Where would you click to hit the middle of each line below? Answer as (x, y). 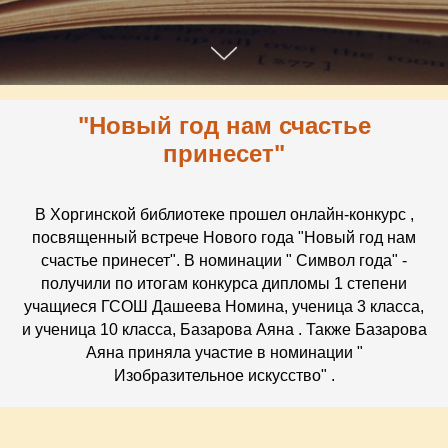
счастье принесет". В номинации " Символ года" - (224, 260)
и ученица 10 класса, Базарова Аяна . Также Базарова (224, 329)
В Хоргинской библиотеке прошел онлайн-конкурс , (224, 214)
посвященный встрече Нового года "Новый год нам (224, 237)
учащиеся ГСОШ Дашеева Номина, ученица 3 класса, (224, 306)
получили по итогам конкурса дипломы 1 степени (224, 283)
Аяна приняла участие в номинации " (224, 352)
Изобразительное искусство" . (224, 375)
